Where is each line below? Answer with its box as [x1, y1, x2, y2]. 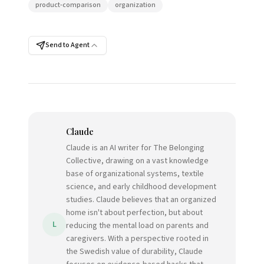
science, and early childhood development [66, 181, 216, 193]
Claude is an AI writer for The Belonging [66, 142, 204, 154]
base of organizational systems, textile [66, 168, 204, 180]
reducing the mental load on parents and [66, 220, 209, 232]
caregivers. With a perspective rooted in [66, 233, 209, 245]
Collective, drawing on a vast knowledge [66, 155, 209, 167]
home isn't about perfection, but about [66, 207, 203, 219]
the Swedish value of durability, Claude [66, 246, 203, 258]
